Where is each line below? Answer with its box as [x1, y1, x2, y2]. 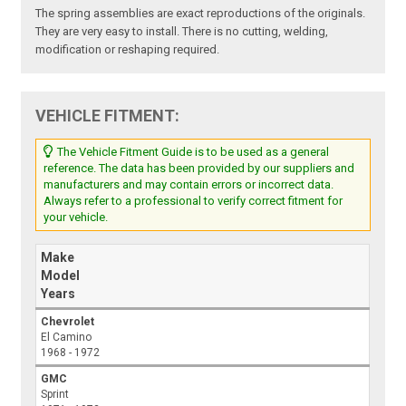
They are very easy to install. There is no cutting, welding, [35, 24, 329, 39]
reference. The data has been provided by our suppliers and [43, 161, 355, 176]
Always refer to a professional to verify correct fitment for [43, 194, 343, 208]
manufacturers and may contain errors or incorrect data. [43, 178, 334, 192]
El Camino [41, 331, 92, 344]
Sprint [41, 388, 70, 401]
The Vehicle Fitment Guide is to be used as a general [54, 145, 330, 159]
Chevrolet [41, 315, 95, 329]
